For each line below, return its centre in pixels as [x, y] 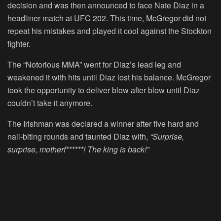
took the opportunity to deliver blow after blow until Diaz [104, 90]
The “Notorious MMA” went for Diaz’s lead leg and [94, 65]
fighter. [19, 44]
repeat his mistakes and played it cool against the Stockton [110, 31]
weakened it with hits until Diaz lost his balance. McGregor [109, 77]
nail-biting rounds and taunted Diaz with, [79, 137]
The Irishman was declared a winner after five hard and [103, 124]
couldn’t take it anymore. [50, 103]
